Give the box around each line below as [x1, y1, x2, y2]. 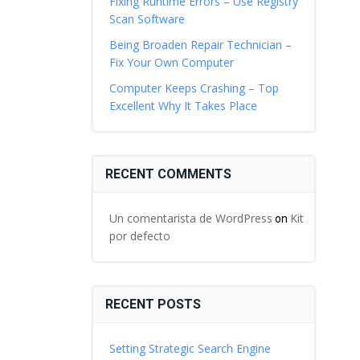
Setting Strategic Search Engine [108, 341, 271, 356]
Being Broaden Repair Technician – [108, 37, 292, 52]
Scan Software [108, 11, 185, 27]
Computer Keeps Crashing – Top [108, 80, 279, 96]
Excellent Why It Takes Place [108, 98, 257, 113]
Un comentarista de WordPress [108, 211, 272, 226]
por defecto [108, 228, 170, 243]
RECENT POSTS [104, 297, 201, 312]
